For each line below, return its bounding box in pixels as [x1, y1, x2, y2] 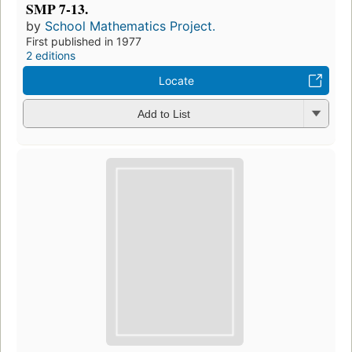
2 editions [26, 48, 75, 62]
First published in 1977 [26, 34, 141, 48]
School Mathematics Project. [45, 17, 215, 34]
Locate [158, 73, 194, 87]
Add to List [137, 108, 190, 121]
